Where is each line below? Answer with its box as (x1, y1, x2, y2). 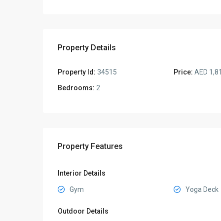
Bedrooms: (58, 84, 95, 92)
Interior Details (58, 169, 106, 177)
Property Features (58, 142, 123, 151)
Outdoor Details (58, 207, 109, 215)
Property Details (58, 43, 116, 52)
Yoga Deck (185, 185, 219, 193)
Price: (173, 68, 193, 76)
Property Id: (58, 68, 96, 76)
